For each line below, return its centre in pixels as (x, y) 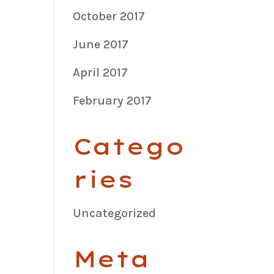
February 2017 (113, 100)
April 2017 (101, 72)
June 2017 (101, 44)
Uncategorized (115, 213)
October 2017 (109, 16)
